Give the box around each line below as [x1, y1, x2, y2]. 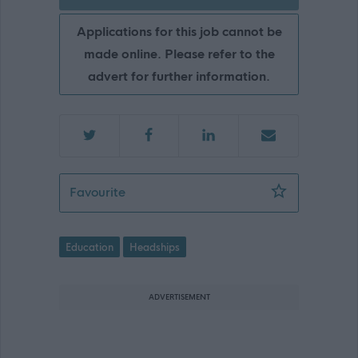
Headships [129, 241, 180, 254]
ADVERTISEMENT [148, 292, 210, 302]
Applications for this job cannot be [76, 23, 282, 39]
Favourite [70, 185, 125, 201]
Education [66, 241, 113, 254]
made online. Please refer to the [83, 46, 275, 62]
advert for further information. [88, 68, 270, 84]
